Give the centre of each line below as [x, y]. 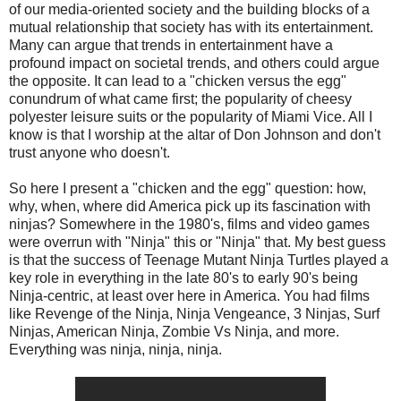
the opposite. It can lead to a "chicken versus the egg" [178, 81]
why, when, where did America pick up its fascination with [190, 206]
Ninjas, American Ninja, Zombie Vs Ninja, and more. [174, 331]
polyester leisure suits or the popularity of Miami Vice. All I [191, 116]
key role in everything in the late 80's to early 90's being [183, 277]
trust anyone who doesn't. [90, 152]
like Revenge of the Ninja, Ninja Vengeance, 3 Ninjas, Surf [194, 313]
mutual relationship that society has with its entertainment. [191, 27]
